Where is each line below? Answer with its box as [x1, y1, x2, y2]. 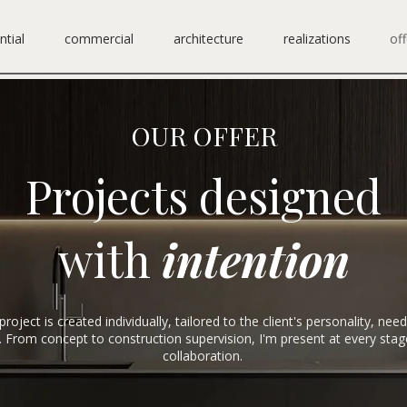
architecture [174, 30, 243, 47]
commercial [65, 30, 134, 47]
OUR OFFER [130, 117, 277, 153]
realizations [283, 30, 351, 47]
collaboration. [163, 346, 243, 364]
